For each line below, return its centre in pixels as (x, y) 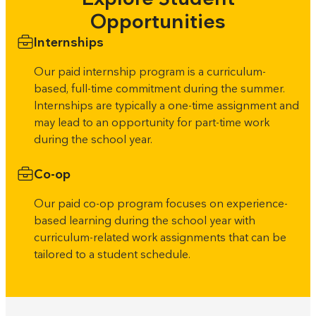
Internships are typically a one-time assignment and (166, 105)
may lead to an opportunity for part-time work (152, 122)
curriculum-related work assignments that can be (160, 237)
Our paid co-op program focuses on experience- (161, 203)
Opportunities (158, 22)
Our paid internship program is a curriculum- (150, 72)
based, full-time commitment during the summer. (159, 89)
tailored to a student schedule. (112, 254)
